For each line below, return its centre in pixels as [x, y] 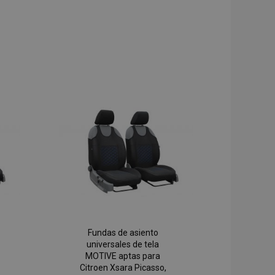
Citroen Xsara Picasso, [123, 268]
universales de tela [123, 245]
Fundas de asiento [123, 233]
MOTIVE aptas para [123, 256]
